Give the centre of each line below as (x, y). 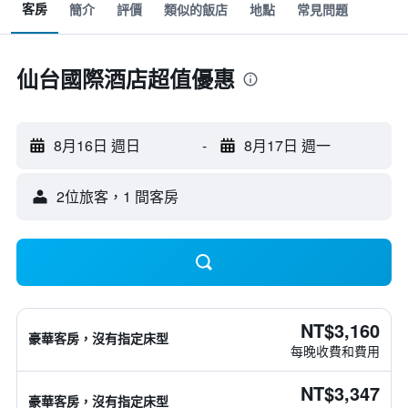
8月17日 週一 (287, 145)
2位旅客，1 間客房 (117, 196)
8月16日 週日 (97, 145)
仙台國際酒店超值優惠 (126, 78)
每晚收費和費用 (335, 351)
